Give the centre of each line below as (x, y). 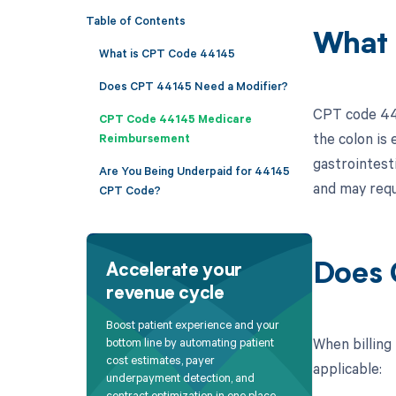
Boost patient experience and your (193, 325)
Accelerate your (174, 271)
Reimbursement (144, 137)
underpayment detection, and (181, 378)
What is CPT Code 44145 (167, 53)
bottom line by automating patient (190, 343)
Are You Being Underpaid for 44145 (194, 170)
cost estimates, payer (161, 360)
